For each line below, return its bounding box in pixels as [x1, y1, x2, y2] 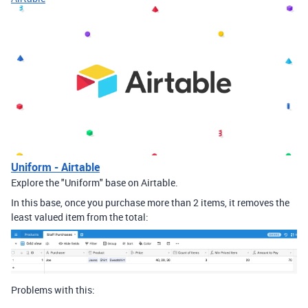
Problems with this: [11, 283, 95, 296]
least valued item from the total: [11, 210, 148, 224]
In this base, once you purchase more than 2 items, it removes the [11, 196, 289, 210]
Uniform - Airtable [11, 159, 100, 175]
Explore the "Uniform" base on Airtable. [11, 176, 178, 190]
